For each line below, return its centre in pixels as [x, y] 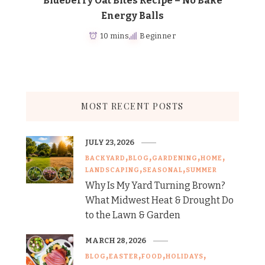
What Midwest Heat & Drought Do [159, 200]
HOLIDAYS [185, 256]
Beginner [158, 35]
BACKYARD [105, 158]
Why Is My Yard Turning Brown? [155, 185]
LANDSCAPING [112, 170]
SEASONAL [163, 170]
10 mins [114, 35]
